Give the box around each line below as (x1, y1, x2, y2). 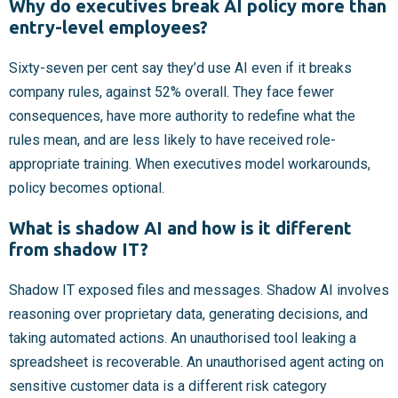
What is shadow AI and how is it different (9, 217, 352, 238)
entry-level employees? (9, 16, 208, 37)
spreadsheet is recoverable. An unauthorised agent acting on (9, 353, 384, 370)
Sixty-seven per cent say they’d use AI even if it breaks (9, 59, 352, 76)
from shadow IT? (9, 238, 148, 259)
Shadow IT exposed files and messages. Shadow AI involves (9, 281, 389, 298)
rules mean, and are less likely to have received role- (9, 131, 336, 148)
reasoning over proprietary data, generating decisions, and (9, 305, 368, 322)
